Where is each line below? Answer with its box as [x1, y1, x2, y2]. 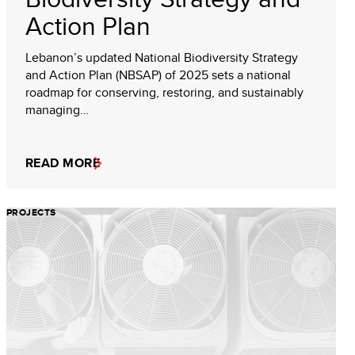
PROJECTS [6, 204, 56, 219]
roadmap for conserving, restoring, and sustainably [25, 82, 303, 101]
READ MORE [25, 153, 101, 172]
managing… [25, 100, 89, 119]
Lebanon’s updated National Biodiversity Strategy [25, 48, 298, 67]
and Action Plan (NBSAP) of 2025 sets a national [25, 65, 291, 84]
